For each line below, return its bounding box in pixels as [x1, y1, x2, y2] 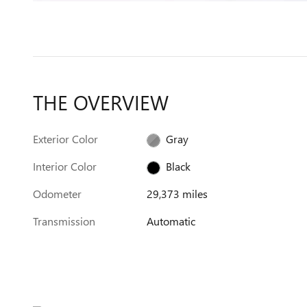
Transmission [33, 214, 95, 228]
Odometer [33, 186, 82, 201]
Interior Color [33, 159, 97, 173]
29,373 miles [147, 186, 208, 201]
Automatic [147, 214, 196, 228]
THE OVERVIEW [33, 88, 169, 116]
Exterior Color [33, 132, 98, 146]
